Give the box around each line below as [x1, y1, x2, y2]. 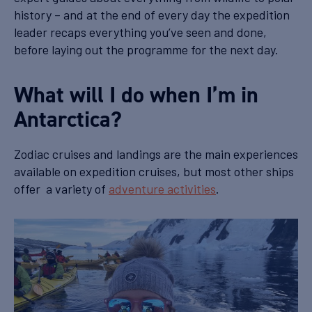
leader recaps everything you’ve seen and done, [14, 24, 267, 40]
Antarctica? [14, 104, 122, 134]
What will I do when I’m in [14, 79, 258, 109]
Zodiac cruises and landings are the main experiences [14, 146, 298, 162]
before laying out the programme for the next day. [14, 41, 281, 57]
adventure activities [109, 180, 216, 196]
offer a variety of [14, 180, 109, 196]
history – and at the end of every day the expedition [14, 6, 290, 22]
